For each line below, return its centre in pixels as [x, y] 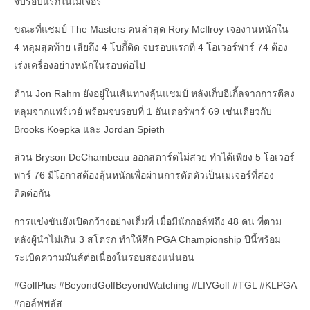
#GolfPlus [35, 285]
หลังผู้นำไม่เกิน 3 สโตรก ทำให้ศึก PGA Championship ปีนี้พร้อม [147, 239]
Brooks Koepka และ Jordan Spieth [89, 129]
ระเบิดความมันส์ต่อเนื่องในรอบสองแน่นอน [104, 257]
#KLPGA [278, 285]
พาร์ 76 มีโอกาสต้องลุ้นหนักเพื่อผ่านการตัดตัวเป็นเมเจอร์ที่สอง [144, 175]
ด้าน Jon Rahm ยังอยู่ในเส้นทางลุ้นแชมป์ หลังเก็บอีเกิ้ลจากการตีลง [154, 93]
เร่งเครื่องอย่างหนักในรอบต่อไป [80, 65]
